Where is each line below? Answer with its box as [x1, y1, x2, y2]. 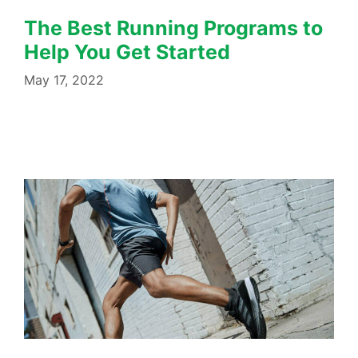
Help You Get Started [24, 39, 230, 64]
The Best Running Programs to [24, 15, 323, 40]
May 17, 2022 [24, 71, 104, 88]
